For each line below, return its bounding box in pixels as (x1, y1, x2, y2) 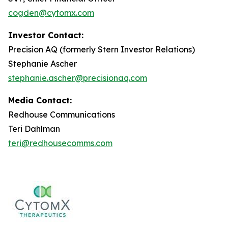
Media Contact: (8, 95, 72, 105)
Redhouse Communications (8, 109, 115, 120)
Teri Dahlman (8, 124, 60, 134)
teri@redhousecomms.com (8, 138, 112, 148)
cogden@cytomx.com (8, 8, 94, 18)
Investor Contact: (8, 30, 83, 40)
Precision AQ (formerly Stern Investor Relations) (8, 44, 195, 54)
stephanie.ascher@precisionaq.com (8, 73, 147, 83)
